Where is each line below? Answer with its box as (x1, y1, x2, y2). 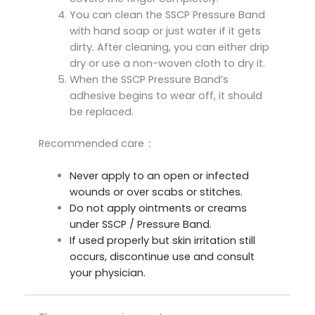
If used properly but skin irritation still (69, 233, 255, 248)
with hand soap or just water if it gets (69, 24, 261, 39)
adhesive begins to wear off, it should (69, 89, 262, 103)
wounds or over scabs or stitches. (69, 185, 243, 200)
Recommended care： (39, 136, 155, 150)
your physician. (69, 266, 146, 281)
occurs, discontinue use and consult (69, 250, 255, 264)
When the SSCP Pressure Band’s (69, 72, 229, 87)
